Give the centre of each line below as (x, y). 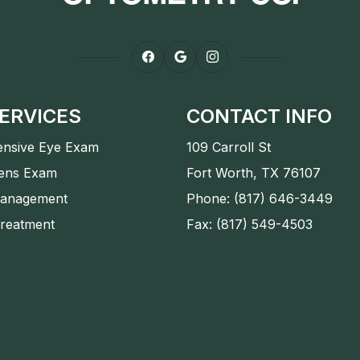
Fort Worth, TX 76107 (253, 172)
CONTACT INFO (259, 116)
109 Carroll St (228, 147)
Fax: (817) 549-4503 (249, 224)
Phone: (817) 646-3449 (259, 198)
